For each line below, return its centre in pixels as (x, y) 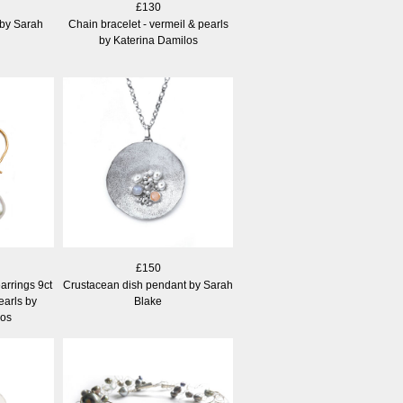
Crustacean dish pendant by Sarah (148, 285)
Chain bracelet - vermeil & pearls (148, 24)
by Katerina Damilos (148, 40)
